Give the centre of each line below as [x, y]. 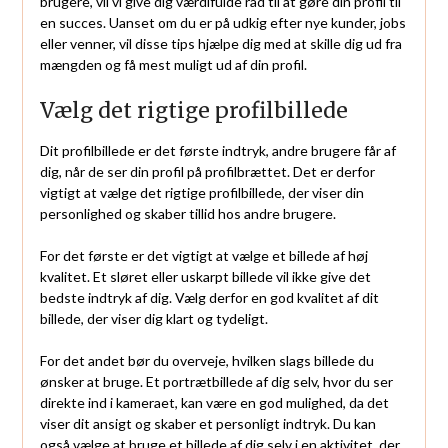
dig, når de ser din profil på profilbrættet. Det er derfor [207, 171]
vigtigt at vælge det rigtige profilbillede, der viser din [201, 192]
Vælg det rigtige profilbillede [193, 110]
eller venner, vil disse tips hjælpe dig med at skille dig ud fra [220, 43]
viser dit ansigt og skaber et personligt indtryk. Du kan [207, 423]
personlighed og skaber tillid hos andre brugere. [187, 213]
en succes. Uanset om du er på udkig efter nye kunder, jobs [222, 22]
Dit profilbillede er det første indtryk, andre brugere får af [217, 150]
